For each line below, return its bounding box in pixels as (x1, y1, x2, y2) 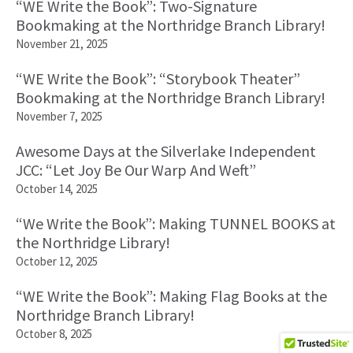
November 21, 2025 (16, 36, 108, 52)
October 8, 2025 (16, 326, 92, 342)
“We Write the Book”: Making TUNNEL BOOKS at (16, 214, 336, 234)
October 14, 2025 (16, 181, 98, 197)
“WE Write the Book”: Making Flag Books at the (16, 286, 327, 307)
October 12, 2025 (16, 254, 98, 269)
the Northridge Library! (16, 232, 170, 253)
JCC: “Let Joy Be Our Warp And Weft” (16, 160, 256, 180)
